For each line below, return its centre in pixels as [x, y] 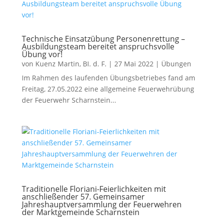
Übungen [176, 64]
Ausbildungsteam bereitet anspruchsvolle [98, 46]
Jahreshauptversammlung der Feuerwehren [101, 204]
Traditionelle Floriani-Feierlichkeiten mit [94, 189]
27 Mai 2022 [134, 64]
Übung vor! [42, 54]
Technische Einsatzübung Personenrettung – [103, 39]
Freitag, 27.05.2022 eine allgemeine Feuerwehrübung [108, 89]
